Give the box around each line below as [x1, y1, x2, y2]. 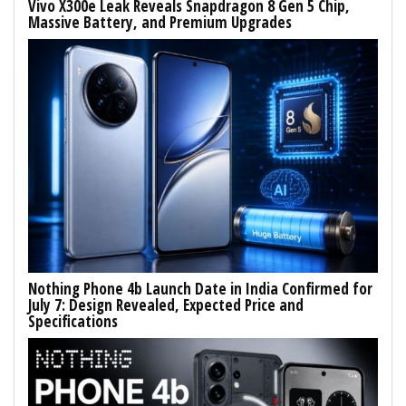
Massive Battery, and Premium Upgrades [28, 12, 292, 34]
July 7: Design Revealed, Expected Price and [28, 294, 304, 315]
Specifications [28, 310, 118, 332]
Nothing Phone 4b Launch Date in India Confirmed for [28, 277, 372, 299]
